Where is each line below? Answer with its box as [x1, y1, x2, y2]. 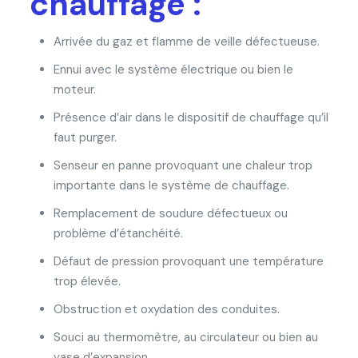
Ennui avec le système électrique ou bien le [53, 61, 293, 78]
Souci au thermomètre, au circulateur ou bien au [53, 328, 318, 345]
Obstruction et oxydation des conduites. [53, 300, 280, 317]
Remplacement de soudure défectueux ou [53, 205, 288, 221]
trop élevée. [53, 272, 121, 289]
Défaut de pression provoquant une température [53, 253, 324, 269]
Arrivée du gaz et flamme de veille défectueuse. [53, 33, 320, 50]
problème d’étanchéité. [53, 225, 183, 241]
